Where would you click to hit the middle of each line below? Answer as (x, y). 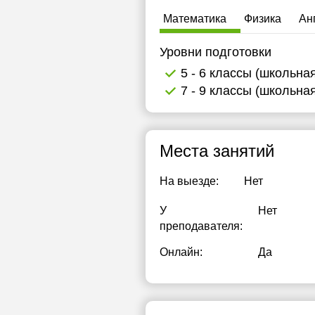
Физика (263, 19)
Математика (195, 19)
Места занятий (217, 151)
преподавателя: (201, 226)
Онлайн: (181, 252)
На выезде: (189, 181)
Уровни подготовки (216, 52)
